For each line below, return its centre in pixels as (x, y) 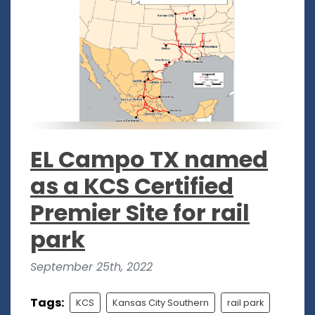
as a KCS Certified (132, 186)
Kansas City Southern (161, 303)
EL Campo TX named (149, 160)
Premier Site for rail (140, 213)
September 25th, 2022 (91, 267)
